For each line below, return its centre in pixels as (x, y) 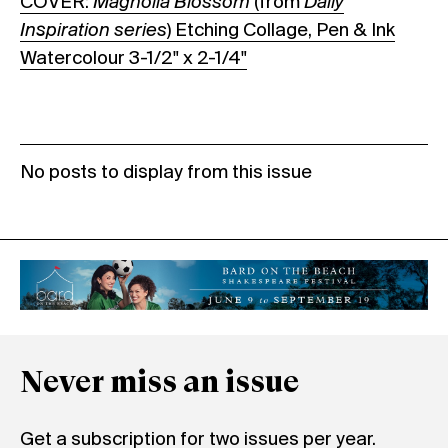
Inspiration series (93, 30)
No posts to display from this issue (166, 172)
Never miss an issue (159, 384)
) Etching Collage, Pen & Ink (281, 30)
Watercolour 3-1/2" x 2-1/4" (133, 58)
